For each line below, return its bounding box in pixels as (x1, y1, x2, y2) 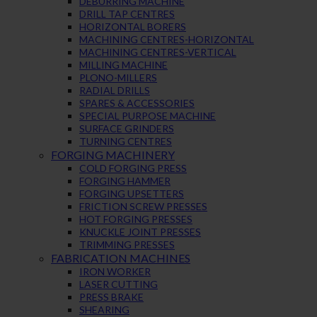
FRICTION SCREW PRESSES (79, 200, 207, 212)
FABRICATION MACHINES (51, 250, 190, 265)
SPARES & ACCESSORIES (79, 96, 195, 109)
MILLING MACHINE (79, 58, 168, 71)
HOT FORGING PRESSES (79, 212, 192, 225)
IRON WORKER (79, 265, 151, 277)
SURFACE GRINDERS (79, 122, 174, 134)
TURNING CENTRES (79, 134, 172, 147)
